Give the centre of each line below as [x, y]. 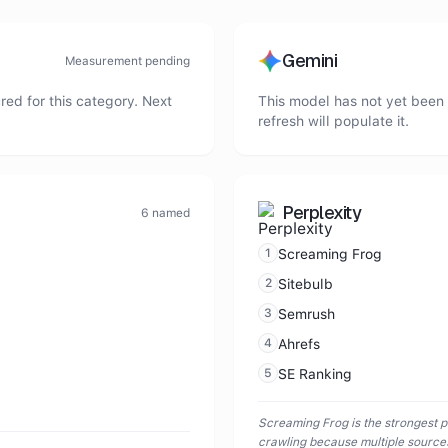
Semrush [306, 314]
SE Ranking [315, 374]
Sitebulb [305, 284]
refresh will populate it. [333, 121]
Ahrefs [299, 344]
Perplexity [322, 212]
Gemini [310, 60]
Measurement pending [127, 61]
